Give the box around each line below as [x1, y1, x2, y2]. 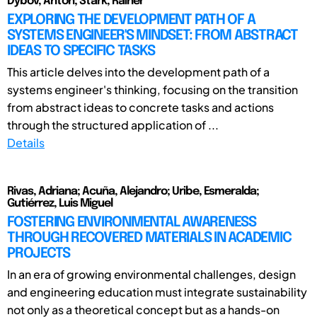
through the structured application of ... [7, 117, 219, 132]
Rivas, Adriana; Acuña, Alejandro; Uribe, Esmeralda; [7, 185, 259, 197]
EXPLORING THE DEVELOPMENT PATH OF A [7, 12, 255, 28]
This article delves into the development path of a [7, 64, 270, 79]
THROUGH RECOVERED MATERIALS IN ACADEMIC [7, 230, 292, 246]
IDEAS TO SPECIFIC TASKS [7, 43, 155, 59]
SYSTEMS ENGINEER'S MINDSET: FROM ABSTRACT [7, 28, 298, 43]
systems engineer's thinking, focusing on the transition [7, 81, 298, 97]
